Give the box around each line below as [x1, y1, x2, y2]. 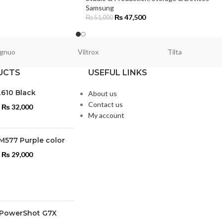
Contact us [88, 100, 123, 109]
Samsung [86, 3, 114, 12]
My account [88, 111, 124, 120]
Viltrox [77, 48, 99, 56]
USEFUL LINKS [88, 68, 147, 78]
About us [88, 89, 117, 98]
